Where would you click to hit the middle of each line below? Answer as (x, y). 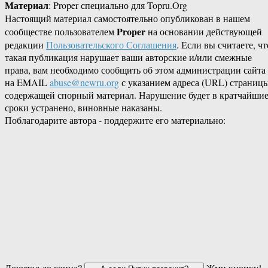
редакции (25, 45)
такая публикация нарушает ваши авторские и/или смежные (128, 57)
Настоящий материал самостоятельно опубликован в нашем (127, 19)
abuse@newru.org (84, 83)
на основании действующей (204, 32)
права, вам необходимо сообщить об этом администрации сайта (135, 70)
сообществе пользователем (61, 32)
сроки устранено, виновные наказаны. (83, 108)
